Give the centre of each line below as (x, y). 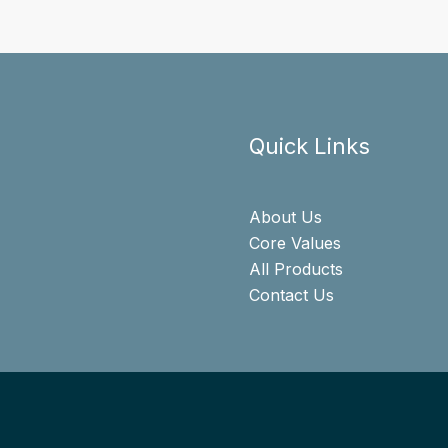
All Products (296, 269)
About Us (285, 217)
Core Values (295, 243)
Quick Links (309, 146)
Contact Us (291, 295)
